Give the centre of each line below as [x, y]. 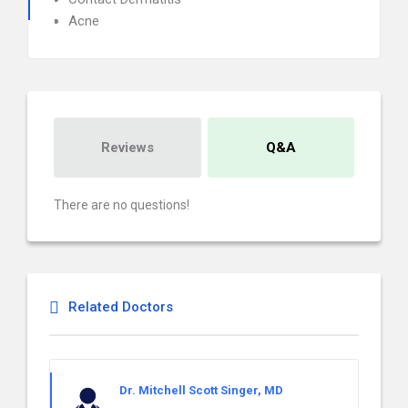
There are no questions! [122, 205]
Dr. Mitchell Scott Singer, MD [201, 390]
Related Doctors [121, 307]
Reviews [127, 148]
